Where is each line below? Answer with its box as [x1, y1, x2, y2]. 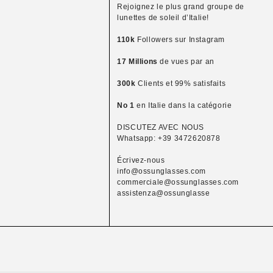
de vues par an [157, 57, 214, 66]
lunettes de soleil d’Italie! [117, 13, 209, 22]
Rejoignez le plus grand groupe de [117, 2, 244, 11]
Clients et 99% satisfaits [135, 79, 226, 88]
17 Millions [117, 57, 158, 66]
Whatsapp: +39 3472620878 [117, 134, 221, 143]
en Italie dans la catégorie [134, 101, 232, 110]
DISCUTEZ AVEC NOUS [117, 123, 204, 132]
